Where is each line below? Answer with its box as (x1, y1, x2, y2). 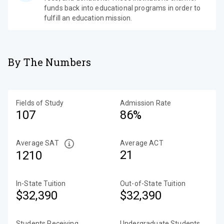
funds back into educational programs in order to (44, 4, 201, 12)
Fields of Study (16, 99, 64, 107)
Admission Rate (120, 99, 171, 107)
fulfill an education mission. (44, 14, 132, 22)
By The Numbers (8, 55, 91, 68)
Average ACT (120, 139, 163, 147)
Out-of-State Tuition (120, 179, 185, 187)
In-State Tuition (16, 179, 66, 187)
